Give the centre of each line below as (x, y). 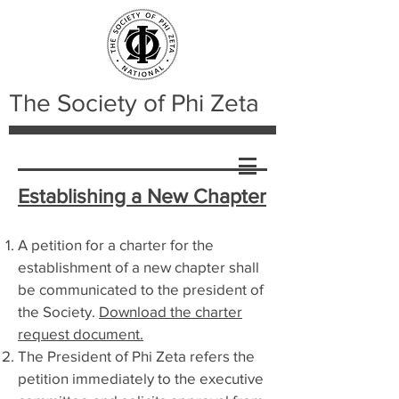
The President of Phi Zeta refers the (136, 356)
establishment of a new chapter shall (138, 267)
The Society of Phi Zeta (134, 103)
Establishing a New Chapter (142, 196)
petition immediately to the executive (141, 378)
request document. (81, 334)
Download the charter (171, 311)
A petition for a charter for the (116, 244)
